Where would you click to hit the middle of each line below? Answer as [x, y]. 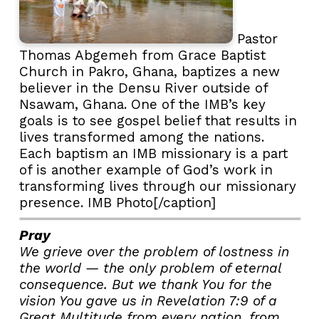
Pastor [255, 38]
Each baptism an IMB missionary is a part [153, 153]
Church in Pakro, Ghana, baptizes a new [150, 71]
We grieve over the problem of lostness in [154, 252]
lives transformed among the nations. [142, 137]
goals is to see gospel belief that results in [158, 120]
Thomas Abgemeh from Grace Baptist [142, 55]
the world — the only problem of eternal [150, 268]
